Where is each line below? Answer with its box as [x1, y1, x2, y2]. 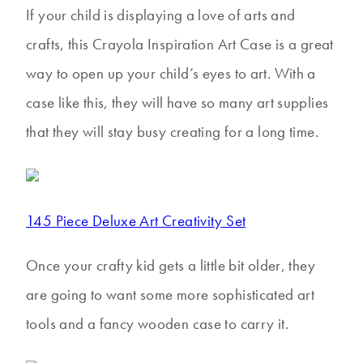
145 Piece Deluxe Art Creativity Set [26, 211, 246, 232]
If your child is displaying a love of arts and [26, 5, 296, 26]
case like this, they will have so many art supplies [26, 92, 329, 113]
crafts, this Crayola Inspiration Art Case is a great [26, 34, 334, 55]
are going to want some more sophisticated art [26, 284, 315, 305]
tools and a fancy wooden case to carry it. [26, 314, 288, 335]
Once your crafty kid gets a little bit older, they [26, 255, 316, 276]
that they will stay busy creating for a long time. [26, 122, 319, 143]
